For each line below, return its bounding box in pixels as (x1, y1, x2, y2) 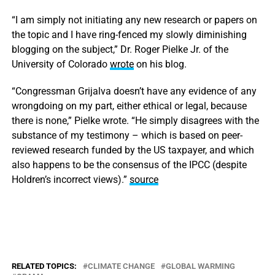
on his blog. (133, 58, 187, 70)
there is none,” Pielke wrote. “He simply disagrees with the (11, 114, 259, 126)
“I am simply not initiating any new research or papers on (11, 14, 257, 26)
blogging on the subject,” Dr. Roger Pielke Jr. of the (11, 43, 228, 55)
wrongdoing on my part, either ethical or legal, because (11, 99, 247, 112)
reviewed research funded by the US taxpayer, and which (11, 144, 254, 156)
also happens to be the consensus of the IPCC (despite (11, 158, 247, 171)
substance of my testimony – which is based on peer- (11, 129, 242, 141)
